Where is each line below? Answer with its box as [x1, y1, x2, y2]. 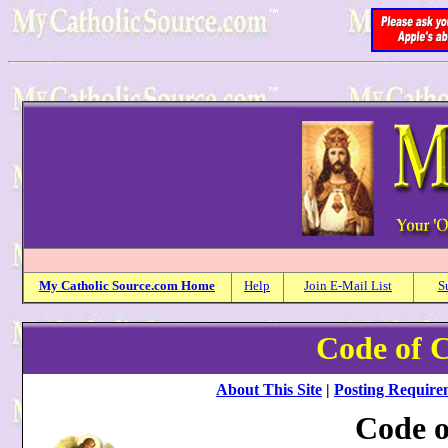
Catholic [61, 278, 109, 293]
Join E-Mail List [304, 278, 392, 293]
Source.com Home [112, 278, 215, 293]
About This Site [216, 381, 322, 398]
